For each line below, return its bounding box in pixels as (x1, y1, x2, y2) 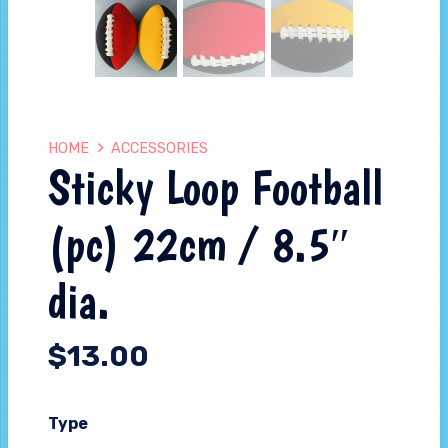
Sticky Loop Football (48, 159, 383, 217)
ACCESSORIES (111, 140, 209, 158)
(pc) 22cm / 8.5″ (48, 216, 350, 274)
